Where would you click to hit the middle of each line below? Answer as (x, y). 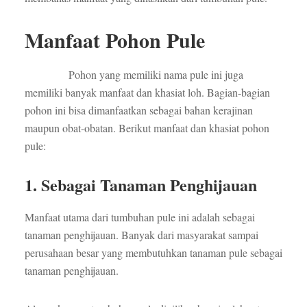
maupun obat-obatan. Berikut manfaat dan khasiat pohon (147, 128)
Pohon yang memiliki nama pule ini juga (134, 75)
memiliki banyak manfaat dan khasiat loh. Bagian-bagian (147, 93)
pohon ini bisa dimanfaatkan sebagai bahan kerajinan (138, 110)
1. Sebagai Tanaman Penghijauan (140, 185)
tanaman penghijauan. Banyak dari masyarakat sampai (141, 235)
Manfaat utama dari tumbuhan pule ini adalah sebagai (139, 217)
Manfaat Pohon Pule (114, 40)
